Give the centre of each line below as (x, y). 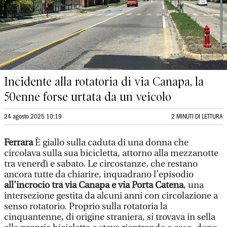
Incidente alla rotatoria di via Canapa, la (104, 82)
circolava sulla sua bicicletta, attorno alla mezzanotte (111, 153)
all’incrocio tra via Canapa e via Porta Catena (94, 185)
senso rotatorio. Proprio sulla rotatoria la (86, 206)
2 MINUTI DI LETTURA (197, 117)
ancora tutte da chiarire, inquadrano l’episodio (99, 175)
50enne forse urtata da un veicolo (88, 97)
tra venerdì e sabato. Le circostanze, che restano (101, 164)
